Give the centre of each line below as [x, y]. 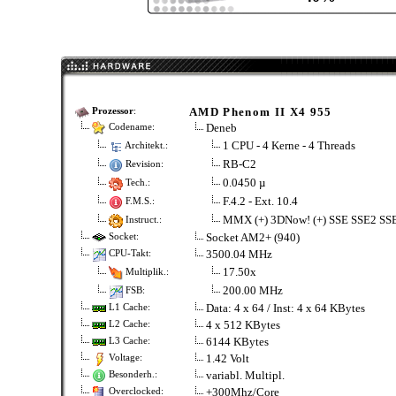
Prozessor [113, 111]
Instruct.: [142, 219]
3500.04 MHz [239, 254]
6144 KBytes [237, 342]
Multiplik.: [146, 271]
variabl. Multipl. [245, 375]
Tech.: [137, 182]
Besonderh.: [132, 375]
